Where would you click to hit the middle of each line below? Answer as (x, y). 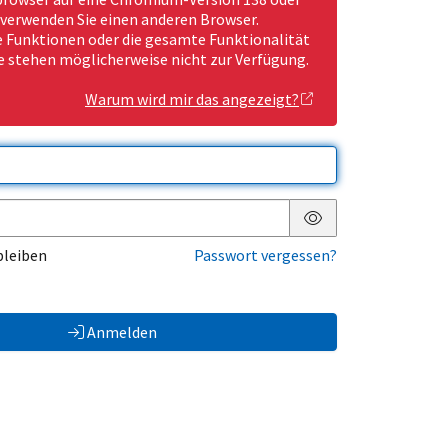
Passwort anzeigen (377, 233)
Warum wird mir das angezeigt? (192, 99)
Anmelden (121, 332)
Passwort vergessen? (265, 255)
